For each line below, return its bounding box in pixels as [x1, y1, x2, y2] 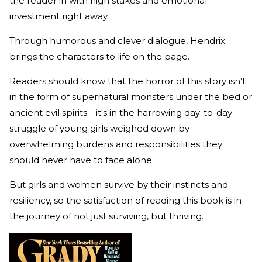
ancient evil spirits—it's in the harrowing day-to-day [9, 107, 232, 119]
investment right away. [9, 11, 111, 22]
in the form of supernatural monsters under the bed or [9, 91, 252, 103]
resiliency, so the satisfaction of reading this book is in [9, 195, 242, 206]
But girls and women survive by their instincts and [9, 179, 228, 191]
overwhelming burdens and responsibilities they [9, 139, 222, 150]
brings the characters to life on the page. [9, 51, 192, 63]
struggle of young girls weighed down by [9, 123, 189, 135]
